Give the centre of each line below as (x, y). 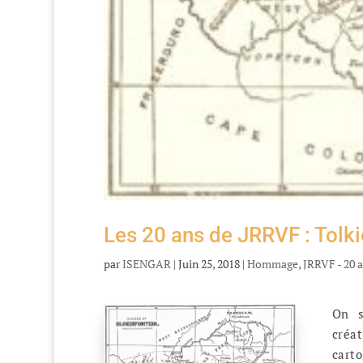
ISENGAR (146, 263)
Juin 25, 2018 (209, 263)
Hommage (272, 263)
